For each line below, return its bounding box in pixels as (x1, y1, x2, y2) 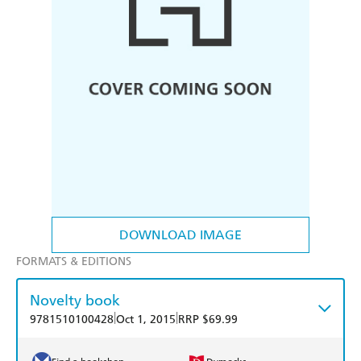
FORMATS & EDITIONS (16, 255, 131, 269)
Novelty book (30, 291, 120, 310)
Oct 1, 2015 (116, 313, 176, 327)
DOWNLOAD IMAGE (119, 227, 242, 243)
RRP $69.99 (178, 313, 238, 327)
